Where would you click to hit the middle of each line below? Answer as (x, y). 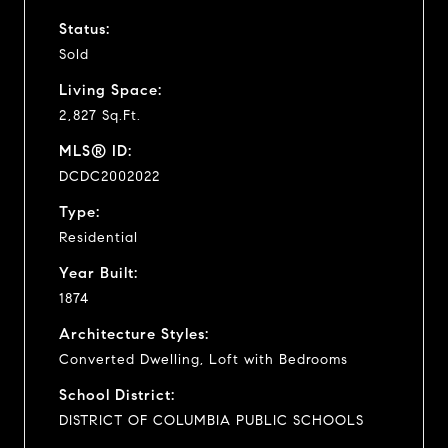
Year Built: (98, 272)
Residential (98, 237)
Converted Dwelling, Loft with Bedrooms (203, 359)
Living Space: (110, 89)
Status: (84, 28)
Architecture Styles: (134, 333)
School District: (117, 394)
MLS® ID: (95, 150)
